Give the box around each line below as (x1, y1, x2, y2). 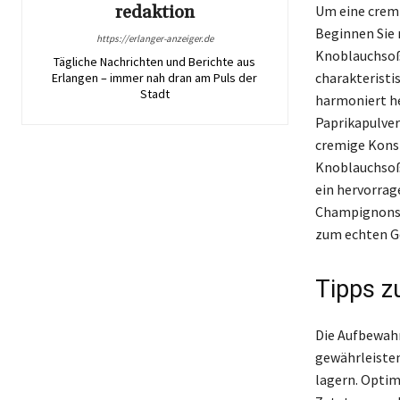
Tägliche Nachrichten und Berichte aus (54, 53, 256, 70)
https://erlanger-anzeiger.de (96, 31, 213, 45)
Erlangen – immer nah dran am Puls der (52, 69, 258, 86)
